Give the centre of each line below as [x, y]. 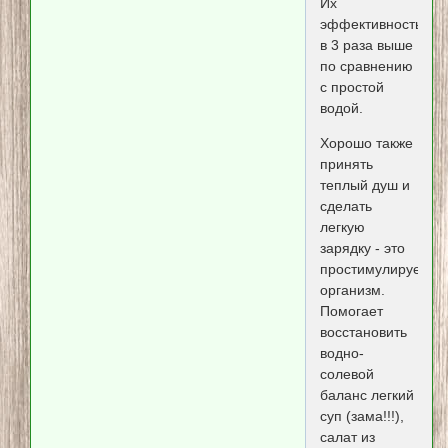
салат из [347, 437]
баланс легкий [366, 395]
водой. [341, 107]
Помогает [351, 311]
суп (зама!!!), [361, 416]
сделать [345, 206]
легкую [342, 227]
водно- [341, 353]
